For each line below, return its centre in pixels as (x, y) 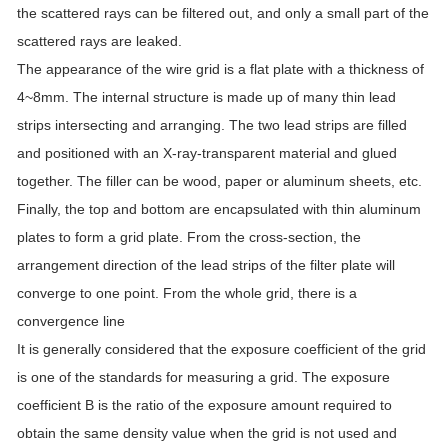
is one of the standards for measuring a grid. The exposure (203, 377)
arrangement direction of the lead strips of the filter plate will (206, 265)
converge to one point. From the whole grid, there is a (187, 293)
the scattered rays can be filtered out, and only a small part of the (223, 13)
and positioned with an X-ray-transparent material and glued (207, 153)
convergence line (71, 321)
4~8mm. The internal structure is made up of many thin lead (206, 97)
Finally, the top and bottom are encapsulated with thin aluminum (219, 209)
